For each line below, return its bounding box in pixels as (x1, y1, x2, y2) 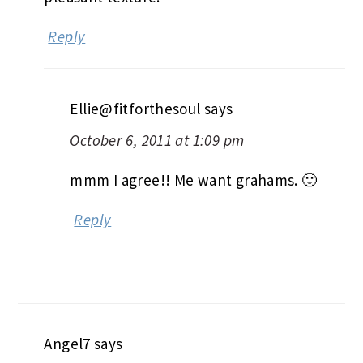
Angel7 (44, 334, 91, 354)
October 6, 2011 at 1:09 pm (70, 130, 245, 151)
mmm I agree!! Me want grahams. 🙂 (70, 170, 318, 190)
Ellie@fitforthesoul (70, 99, 201, 119)
